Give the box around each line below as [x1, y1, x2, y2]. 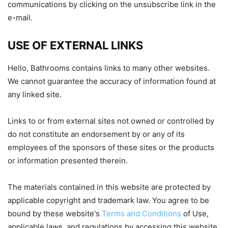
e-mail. [8, 13, 33, 22]
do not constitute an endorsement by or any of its [8, 129, 185, 139]
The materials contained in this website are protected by [8, 182, 211, 192]
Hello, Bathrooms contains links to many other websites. [8, 63, 210, 73]
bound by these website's [8, 209, 102, 218]
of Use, [181, 209, 209, 218]
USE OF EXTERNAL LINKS [8, 39, 143, 52]
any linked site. [8, 90, 62, 99]
